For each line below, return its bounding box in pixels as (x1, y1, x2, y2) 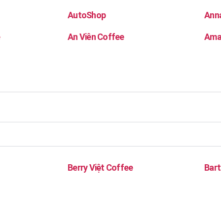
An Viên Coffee (68, 32, 124, 42)
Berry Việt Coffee (68, 162, 133, 173)
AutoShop (68, 10, 106, 20)
